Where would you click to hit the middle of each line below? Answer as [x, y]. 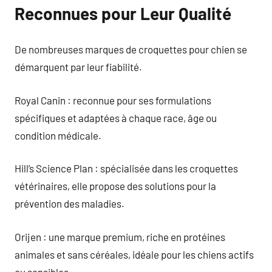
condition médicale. [58, 135]
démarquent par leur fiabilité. [78, 67]
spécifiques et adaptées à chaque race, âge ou [116, 117]
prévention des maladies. [70, 203]
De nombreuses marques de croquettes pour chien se [131, 49]
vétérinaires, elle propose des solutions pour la [115, 186]
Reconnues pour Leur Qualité [123, 13]
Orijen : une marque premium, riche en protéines [120, 236]
